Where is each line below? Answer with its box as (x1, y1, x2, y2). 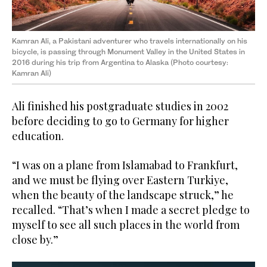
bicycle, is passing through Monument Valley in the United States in (12, 47, 245, 57)
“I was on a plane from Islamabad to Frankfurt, (12, 158, 238, 173)
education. (12, 129, 64, 144)
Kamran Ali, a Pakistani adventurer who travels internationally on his (12, 36, 247, 46)
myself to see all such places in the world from (12, 218, 240, 232)
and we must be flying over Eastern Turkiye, (12, 173, 228, 188)
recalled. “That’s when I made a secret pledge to (12, 203, 250, 218)
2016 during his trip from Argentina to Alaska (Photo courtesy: (12, 58, 228, 67)
